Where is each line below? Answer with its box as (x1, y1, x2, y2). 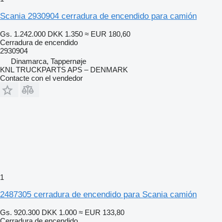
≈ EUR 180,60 (85, 29, 130, 38)
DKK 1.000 (42, 208, 77, 217)
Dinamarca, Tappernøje (11, 56, 86, 65)
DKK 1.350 (48, 29, 83, 38)
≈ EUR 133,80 (79, 208, 124, 217)
